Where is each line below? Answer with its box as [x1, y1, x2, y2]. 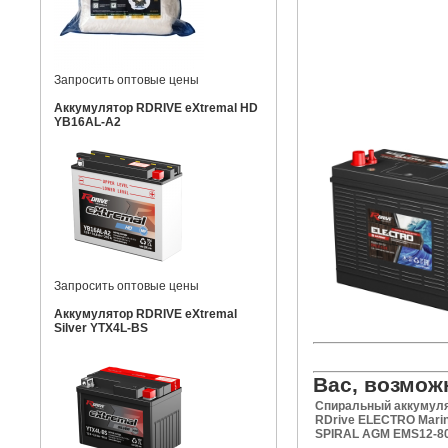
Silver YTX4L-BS [54, 321, 148, 335]
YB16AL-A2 [54, 115, 121, 129]
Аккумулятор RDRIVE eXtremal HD [54, 101, 258, 115]
